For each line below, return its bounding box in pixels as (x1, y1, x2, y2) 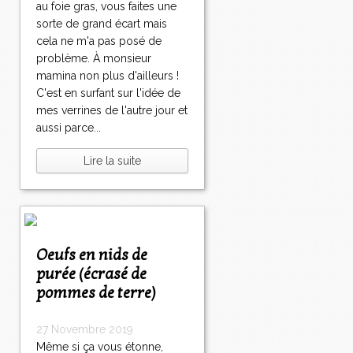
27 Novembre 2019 (36, 323, 133, 336)
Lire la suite (84, 154, 141, 168)
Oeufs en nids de (36, 246, 47, 266)
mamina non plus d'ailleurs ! (36, 69, 179, 83)
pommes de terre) (36, 284, 156, 303)
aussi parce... (36, 121, 101, 135)
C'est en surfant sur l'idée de (36, 87, 180, 100)
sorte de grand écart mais (36, 17, 167, 31)
